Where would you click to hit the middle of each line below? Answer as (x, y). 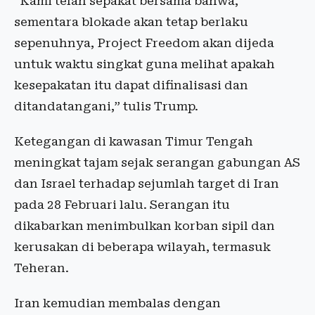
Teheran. (41, 268)
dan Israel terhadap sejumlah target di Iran (147, 184)
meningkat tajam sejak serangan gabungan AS (157, 162)
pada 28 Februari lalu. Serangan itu (122, 205)
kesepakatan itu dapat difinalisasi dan (131, 85)
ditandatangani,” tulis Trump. (106, 106)
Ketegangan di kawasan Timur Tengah (134, 141)
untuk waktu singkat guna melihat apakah (144, 64)
